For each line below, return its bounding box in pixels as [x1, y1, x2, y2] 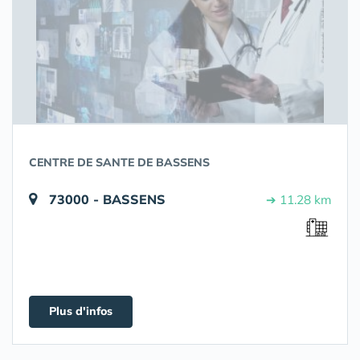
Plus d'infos [49, 304, 112, 318]
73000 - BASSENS [49, 191, 166, 207]
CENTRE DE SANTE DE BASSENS [29, 155, 210, 170]
